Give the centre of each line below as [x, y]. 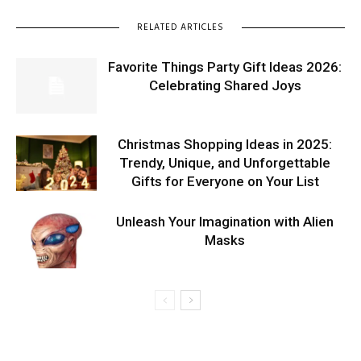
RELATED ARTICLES [180, 28]
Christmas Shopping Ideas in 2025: [225, 145]
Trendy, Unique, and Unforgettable [225, 163]
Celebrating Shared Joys [225, 86]
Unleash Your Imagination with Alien [225, 222]
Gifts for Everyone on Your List [225, 182]
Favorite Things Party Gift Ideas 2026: [225, 67]
